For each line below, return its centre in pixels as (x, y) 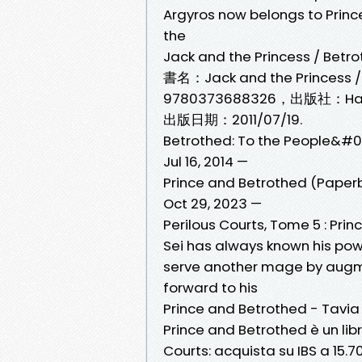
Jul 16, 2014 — (206, 161)
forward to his (212, 287)
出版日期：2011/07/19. (233, 119)
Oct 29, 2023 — (213, 203)
